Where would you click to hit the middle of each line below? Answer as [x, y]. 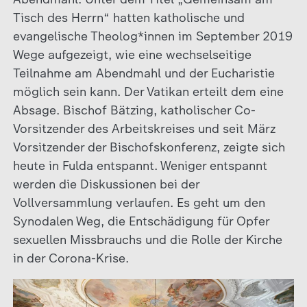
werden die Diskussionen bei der [106, 184]
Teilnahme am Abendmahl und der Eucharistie [144, 73]
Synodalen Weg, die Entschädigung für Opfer [141, 221]
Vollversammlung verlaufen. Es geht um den [139, 203]
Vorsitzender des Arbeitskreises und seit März [144, 129]
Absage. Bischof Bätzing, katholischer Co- [134, 110]
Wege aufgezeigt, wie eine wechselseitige [132, 55]
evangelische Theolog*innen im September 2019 [152, 36]
